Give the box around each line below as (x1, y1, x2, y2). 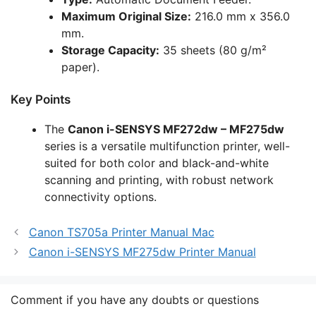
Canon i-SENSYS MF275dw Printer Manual (28, 245, 256, 260)
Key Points (11, 92, 71, 107)
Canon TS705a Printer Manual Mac (28, 225, 214, 240)
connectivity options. (44, 190, 157, 205)
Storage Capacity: (61, 43, 159, 58)
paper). (61, 60, 99, 75)
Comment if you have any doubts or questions (11, 293, 259, 308)
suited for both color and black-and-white (44, 156, 269, 171)
